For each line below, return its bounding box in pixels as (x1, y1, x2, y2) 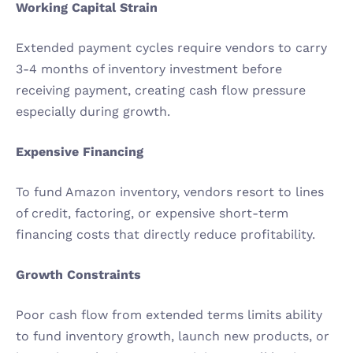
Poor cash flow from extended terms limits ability (16, 307, 322, 322)
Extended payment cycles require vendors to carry (16, 40, 327, 55)
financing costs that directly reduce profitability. (16, 227, 315, 242)
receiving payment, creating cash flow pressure (16, 83, 306, 98)
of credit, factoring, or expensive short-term (16, 206, 288, 221)
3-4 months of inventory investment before (16, 61, 282, 76)
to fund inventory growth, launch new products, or (16, 329, 329, 344)
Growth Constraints (16, 267, 141, 282)
